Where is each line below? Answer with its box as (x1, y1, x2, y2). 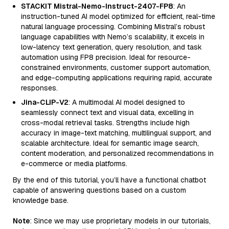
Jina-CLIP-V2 (21, 98, 68, 107)
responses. (21, 83, 58, 93)
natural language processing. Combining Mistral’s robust (21, 22, 205, 31)
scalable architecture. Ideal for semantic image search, (21, 139, 199, 148)
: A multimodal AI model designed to (68, 98, 185, 107)
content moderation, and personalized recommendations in (21, 149, 214, 158)
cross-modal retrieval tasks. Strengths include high (21, 118, 190, 127)
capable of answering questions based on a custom (13, 186, 186, 195)
